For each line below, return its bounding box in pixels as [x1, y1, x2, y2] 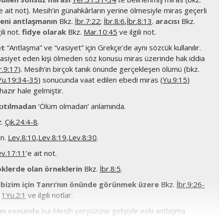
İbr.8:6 [104, 16, 125, 26]
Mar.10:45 [84, 27, 117, 37]
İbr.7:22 [75, 16, 100, 26]
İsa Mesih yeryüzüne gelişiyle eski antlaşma [39, 206, 185, 216]
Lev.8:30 [68, 132, 97, 142]
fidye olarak [22, 27, 66, 37]
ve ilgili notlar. [26, 190, 73, 200]
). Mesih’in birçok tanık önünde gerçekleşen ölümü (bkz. [18, 64, 199, 74]
